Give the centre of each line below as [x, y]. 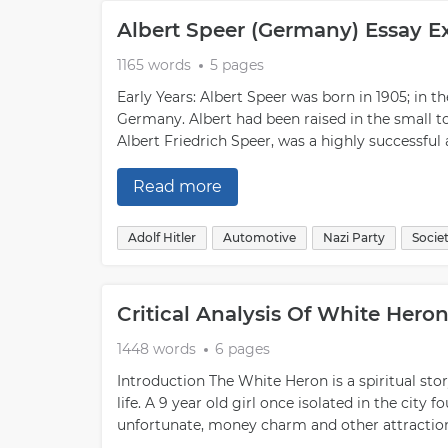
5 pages [237, 65]
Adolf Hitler [162, 237]
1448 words [156, 349]
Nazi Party [354, 237]
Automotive [259, 237]
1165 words [154, 65]
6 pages [242, 349]
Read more [177, 186]
